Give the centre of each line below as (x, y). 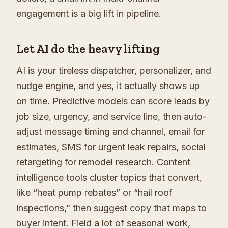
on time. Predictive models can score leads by (113, 101)
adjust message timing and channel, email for (110, 132)
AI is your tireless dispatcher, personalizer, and (114, 71)
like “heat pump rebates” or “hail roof (94, 193)
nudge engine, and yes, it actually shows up (108, 86)
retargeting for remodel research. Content (103, 162)
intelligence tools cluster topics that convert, (109, 178)
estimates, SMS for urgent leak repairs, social (111, 147)
